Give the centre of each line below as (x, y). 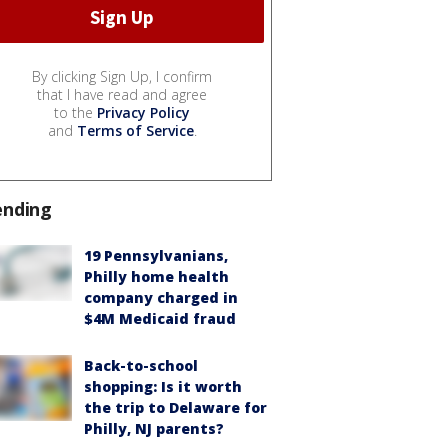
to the (75, 112)
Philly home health (156, 276)
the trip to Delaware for (175, 407)
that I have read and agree (122, 94)
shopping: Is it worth (163, 386)
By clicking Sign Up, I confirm (122, 76)
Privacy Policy (143, 112)
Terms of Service (135, 130)
